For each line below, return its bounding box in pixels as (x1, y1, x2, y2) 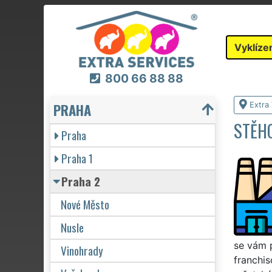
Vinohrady (61, 241, 103, 259)
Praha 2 (61, 172, 100, 190)
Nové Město (61, 195, 109, 213)
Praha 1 (61, 149, 93, 167)
